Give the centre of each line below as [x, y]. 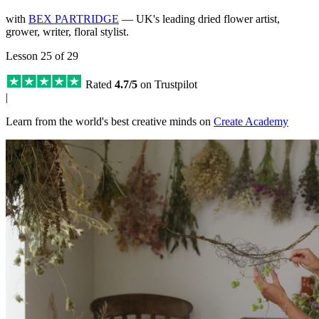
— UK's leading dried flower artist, [201, 19]
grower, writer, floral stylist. [67, 31]
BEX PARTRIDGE [74, 19]
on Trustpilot [167, 84]
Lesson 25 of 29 [42, 56]
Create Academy [251, 121]
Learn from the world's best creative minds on [110, 121]
